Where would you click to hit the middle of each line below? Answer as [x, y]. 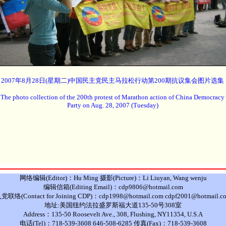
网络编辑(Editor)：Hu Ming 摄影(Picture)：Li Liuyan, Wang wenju [113, 178]
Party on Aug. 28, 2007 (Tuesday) [112, 105]
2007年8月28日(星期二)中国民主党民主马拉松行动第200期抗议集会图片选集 [112, 80]
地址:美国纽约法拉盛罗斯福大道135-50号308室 [113, 205]
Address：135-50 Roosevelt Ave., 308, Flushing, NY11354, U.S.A [113, 214]
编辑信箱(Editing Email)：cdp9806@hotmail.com [113, 187]
